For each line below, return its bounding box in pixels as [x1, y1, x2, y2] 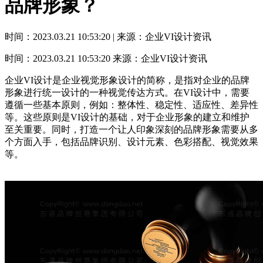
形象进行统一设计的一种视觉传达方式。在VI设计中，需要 [5, 87, 249, 98]
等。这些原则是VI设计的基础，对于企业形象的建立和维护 [5, 112, 249, 123]
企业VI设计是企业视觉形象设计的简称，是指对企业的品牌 [5, 75, 249, 86]
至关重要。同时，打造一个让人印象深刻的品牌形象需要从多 [5, 124, 258, 135]
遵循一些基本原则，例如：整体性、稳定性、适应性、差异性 [5, 100, 258, 110]
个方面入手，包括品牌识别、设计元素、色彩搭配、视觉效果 [5, 137, 258, 147]
